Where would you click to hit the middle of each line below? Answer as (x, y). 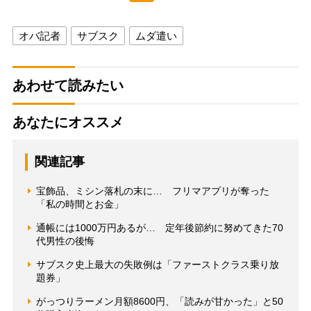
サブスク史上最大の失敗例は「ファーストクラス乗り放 (157, 264)
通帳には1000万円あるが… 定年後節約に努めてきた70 (159, 227)
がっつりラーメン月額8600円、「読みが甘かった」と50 (159, 301)
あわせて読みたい (68, 85)
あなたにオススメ (68, 122)
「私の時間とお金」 (79, 204)
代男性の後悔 (65, 241)
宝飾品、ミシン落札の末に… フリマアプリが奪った (152, 191)
